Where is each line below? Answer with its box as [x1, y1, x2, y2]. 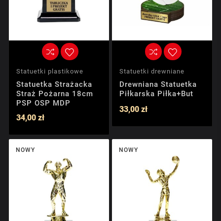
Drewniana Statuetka [119, 79, 197, 89]
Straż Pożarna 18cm [16, 89, 93, 98]
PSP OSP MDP [16, 98, 71, 108]
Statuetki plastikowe [16, 67, 83, 75]
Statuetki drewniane [119, 67, 184, 75]
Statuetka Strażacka [16, 79, 92, 89]
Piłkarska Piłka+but [119, 89, 193, 98]
